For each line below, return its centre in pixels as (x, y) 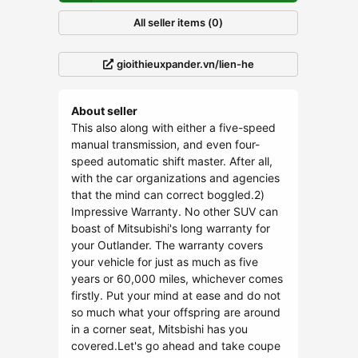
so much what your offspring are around (176, 312)
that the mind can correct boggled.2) (168, 195)
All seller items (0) (178, 22)
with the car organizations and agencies (175, 178)
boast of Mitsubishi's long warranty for (171, 228)
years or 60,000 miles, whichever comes (177, 278)
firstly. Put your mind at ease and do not (176, 295)
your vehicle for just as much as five (165, 262)
